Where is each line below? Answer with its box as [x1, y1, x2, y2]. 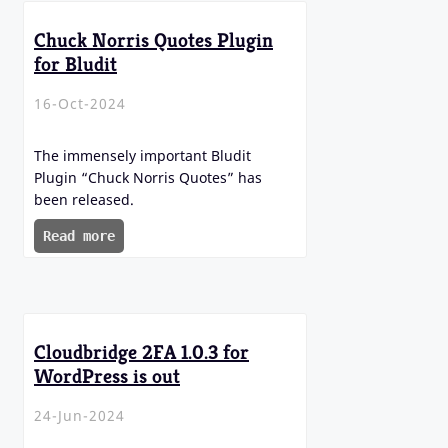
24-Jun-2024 [34, 406, 125, 426]
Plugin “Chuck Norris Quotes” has [34, 168, 262, 188]
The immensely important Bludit [34, 146, 251, 166]
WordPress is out [34, 363, 180, 389]
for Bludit [34, 51, 117, 77]
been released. [34, 190, 134, 210]
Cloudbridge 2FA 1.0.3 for [34, 339, 249, 365]
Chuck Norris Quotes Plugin [34, 27, 273, 53]
